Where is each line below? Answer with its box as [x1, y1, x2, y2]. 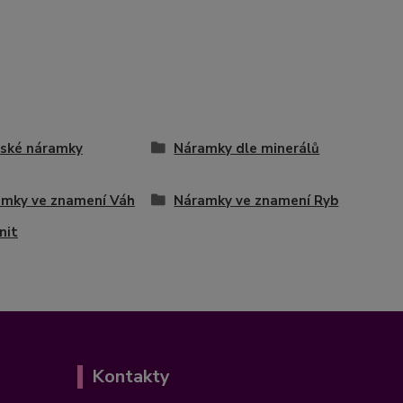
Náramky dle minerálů [174, 139, 320, 157]
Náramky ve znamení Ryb [174, 192, 339, 210]
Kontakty [92, 364, 170, 389]
